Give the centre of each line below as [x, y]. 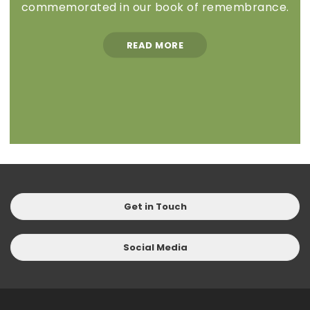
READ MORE [155, 45]
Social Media [155, 247]
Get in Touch [155, 207]
